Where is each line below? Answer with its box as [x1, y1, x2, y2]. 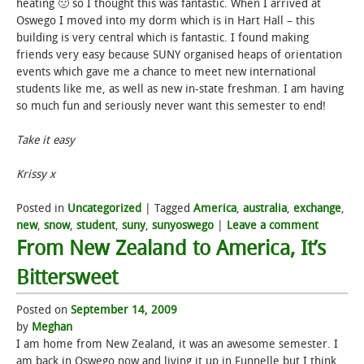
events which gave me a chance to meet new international [16, 65, 316, 80]
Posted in [16, 201, 67, 216]
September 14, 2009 [71, 303, 177, 318]
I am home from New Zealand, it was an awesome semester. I [16, 337, 338, 352]
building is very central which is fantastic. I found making [16, 31, 309, 45]
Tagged [154, 201, 193, 216]
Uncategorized [67, 201, 141, 216]
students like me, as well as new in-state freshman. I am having [16, 82, 344, 97]
